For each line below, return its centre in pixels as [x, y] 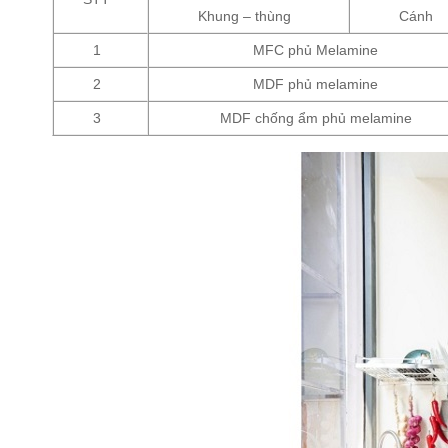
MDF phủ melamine [315, 84]
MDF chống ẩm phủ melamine [315, 118]
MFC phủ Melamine [315, 50]
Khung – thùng [245, 16]
